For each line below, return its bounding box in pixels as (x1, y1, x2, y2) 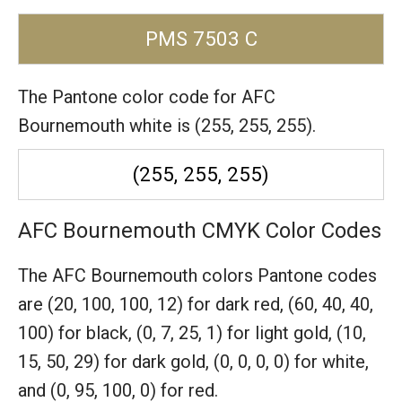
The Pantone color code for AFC (18, 86, 275, 108)
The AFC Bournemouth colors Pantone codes (18, 265, 377, 286)
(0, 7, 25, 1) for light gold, (136, 322, 336, 344)
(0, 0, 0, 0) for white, (214, 351, 369, 372)
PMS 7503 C (144, 27, 258, 50)
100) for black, (18, 322, 136, 344)
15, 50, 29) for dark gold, (18, 351, 214, 372)
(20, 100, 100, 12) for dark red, (48, 293, 288, 315)
